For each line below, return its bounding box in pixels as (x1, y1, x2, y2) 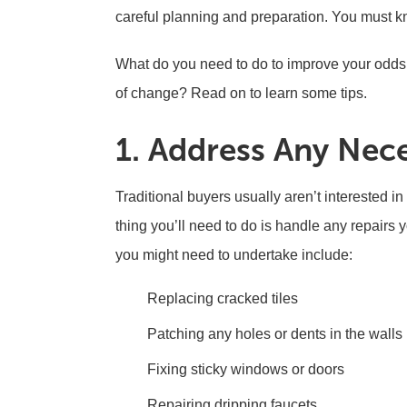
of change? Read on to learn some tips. (115, 85, 367, 101)
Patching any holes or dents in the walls (147, 326, 402, 342)
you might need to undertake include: (115, 247, 352, 263)
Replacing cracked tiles (147, 291, 298, 306)
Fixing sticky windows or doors (147, 362, 344, 377)
